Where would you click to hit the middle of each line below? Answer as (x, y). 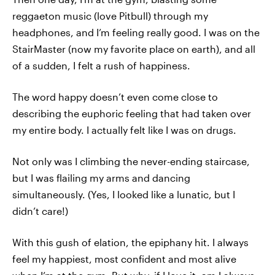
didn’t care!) (40, 211)
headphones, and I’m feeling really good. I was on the (136, 32)
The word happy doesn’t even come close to (115, 97)
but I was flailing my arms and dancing (101, 178)
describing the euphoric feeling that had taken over (132, 113)
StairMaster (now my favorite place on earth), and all (134, 49)
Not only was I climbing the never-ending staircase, (131, 161)
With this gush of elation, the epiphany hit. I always (130, 242)
